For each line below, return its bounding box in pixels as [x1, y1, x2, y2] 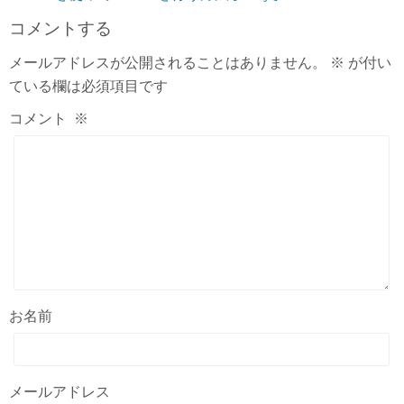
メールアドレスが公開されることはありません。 [9, 55, 326, 70]
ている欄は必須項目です [9, 78, 168, 94]
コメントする [9, 19, 112, 38]
